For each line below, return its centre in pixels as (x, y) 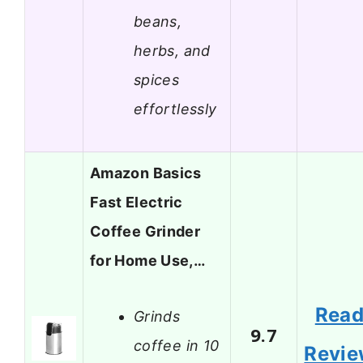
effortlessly (175, 109)
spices (157, 79)
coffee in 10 (177, 345)
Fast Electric (137, 203)
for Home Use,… (148, 261)
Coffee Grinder (145, 232)
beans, (158, 21)
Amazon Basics (146, 173)
